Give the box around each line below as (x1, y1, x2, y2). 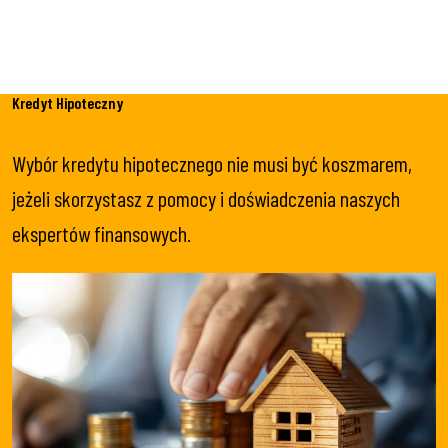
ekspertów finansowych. (12, 220, 191, 246)
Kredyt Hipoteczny (12, 93, 123, 112)
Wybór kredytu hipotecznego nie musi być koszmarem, (12, 150, 412, 176)
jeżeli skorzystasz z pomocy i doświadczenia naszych (12, 185, 400, 211)
